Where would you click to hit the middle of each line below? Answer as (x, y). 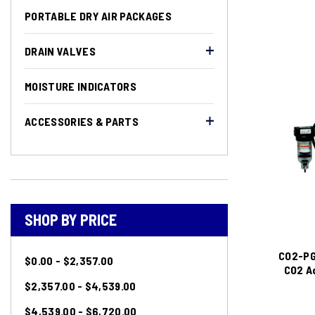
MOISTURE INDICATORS (81, 86)
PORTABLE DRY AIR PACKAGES (98, 16)
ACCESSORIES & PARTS (82, 121)
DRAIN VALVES (60, 51)
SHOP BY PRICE (71, 219)
